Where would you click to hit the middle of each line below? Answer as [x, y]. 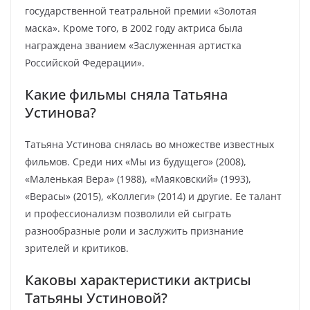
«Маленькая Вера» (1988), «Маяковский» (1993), [138, 179]
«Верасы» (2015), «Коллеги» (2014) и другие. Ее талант [153, 196]
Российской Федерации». [85, 63]
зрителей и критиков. [77, 248]
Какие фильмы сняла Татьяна [126, 94]
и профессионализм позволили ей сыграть [128, 213]
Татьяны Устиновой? [96, 298]
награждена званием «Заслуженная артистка [133, 45]
